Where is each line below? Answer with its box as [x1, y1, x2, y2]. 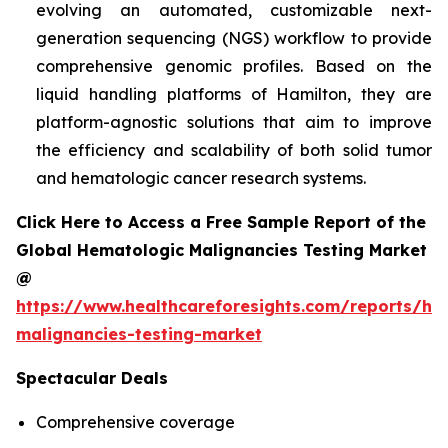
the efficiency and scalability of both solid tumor [36, 139, 432, 160]
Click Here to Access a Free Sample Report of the [16, 211, 426, 232]
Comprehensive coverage [36, 411, 235, 432]
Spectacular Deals [16, 367, 168, 388]
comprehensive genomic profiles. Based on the [36, 55, 432, 76]
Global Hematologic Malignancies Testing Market [16, 239, 427, 260]
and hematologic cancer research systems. [36, 167, 366, 188]
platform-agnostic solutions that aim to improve [36, 111, 432, 132]
